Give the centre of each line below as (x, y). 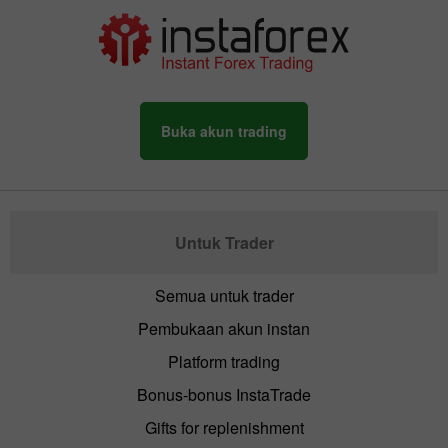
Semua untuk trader (224, 295)
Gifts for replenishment (224, 427)
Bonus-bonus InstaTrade (224, 394)
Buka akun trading (224, 130)
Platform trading (224, 361)
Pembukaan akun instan (224, 328)
